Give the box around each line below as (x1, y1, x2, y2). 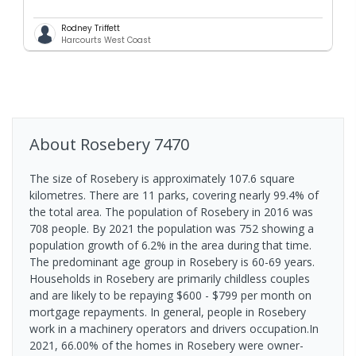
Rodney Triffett (61, 21, 120, 34)
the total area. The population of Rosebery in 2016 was (29, 203, 313, 219)
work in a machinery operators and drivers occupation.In (29, 320, 319, 336)
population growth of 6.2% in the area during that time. (29, 237, 311, 253)
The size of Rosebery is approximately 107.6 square (29, 170, 295, 186)
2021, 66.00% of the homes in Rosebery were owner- (29, 337, 304, 353)
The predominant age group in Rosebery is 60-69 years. (29, 253, 315, 269)
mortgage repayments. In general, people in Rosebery (29, 304, 306, 319)
